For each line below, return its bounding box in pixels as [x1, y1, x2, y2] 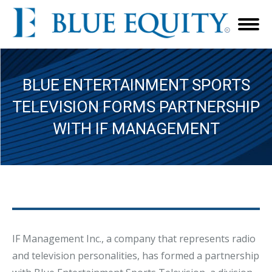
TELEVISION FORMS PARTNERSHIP [12, 98, 260, 116]
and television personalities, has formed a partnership [12, 249, 259, 262]
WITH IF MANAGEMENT [52, 120, 220, 138]
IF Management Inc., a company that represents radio [12, 232, 256, 245]
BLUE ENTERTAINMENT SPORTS [22, 76, 250, 94]
